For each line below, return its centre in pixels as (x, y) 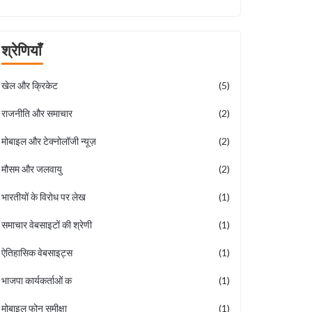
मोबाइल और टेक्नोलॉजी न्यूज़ (49, 141)
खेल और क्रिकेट (30, 85)
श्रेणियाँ (22, 50)
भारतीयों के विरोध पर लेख (44, 197)
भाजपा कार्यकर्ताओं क (37, 280)
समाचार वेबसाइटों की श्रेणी (47, 225)
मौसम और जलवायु (32, 169)
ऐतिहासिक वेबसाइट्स (37, 252)
